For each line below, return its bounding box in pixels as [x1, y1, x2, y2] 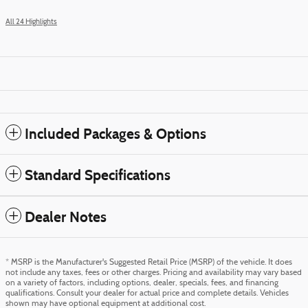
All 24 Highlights [5, 19, 57, 27]
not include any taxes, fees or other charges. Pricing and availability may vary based [5, 269, 302, 278]
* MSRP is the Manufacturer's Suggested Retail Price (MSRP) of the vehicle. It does [5, 258, 292, 267]
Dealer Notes [25, 208, 107, 227]
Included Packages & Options [25, 125, 206, 144]
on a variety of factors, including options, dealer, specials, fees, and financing [5, 279, 278, 288]
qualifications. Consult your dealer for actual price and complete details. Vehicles [5, 289, 289, 298]
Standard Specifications [25, 166, 170, 185]
